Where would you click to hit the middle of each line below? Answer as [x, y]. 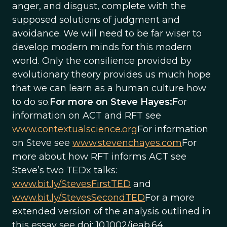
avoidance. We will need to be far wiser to [107, 33]
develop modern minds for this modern [102, 47]
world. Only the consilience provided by [102, 61]
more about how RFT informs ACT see [99, 157]
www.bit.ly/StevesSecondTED [79, 198]
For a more [170, 198]
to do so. [31, 102]
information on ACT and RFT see [87, 116]
